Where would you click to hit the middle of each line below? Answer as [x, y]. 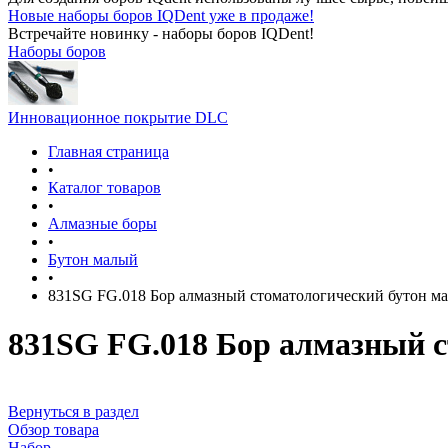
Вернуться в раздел [73, 411]
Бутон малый [93, 259]
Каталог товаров [104, 187]
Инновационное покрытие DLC [118, 117]
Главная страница [108, 151]
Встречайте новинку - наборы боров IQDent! [161, 33]
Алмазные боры [102, 223]
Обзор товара [53, 429]
